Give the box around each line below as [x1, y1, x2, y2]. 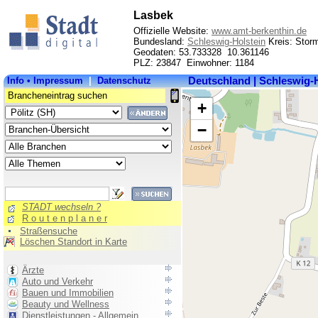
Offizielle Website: [133, 26, 212, 36]
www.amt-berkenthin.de [212, 26, 307, 36]
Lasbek [133, 9, 173, 21]
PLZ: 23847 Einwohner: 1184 [133, 57, 254, 68]
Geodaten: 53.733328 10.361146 [133, 47, 269, 57]
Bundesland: [133, 36, 187, 47]
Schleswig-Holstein [187, 36, 265, 47]
